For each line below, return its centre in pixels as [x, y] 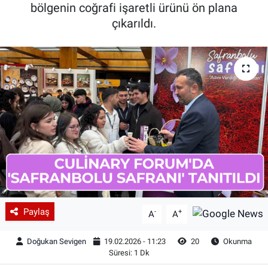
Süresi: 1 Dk [129, 253]
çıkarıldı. [134, 24]
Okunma [237, 242]
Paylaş [36, 211]
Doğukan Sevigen [57, 242]
